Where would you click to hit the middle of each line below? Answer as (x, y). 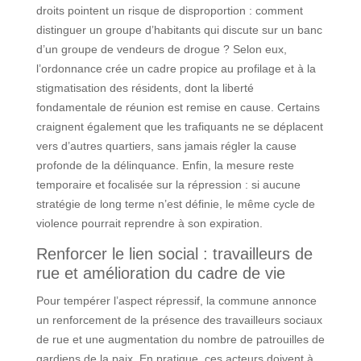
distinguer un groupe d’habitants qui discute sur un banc (179, 29)
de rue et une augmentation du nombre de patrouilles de (180, 339)
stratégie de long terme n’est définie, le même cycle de (175, 203)
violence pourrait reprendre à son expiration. (149, 223)
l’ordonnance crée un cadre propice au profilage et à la (176, 68)
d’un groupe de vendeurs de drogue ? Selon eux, (161, 49)
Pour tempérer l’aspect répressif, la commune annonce (176, 300)
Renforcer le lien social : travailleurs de (174, 253)
